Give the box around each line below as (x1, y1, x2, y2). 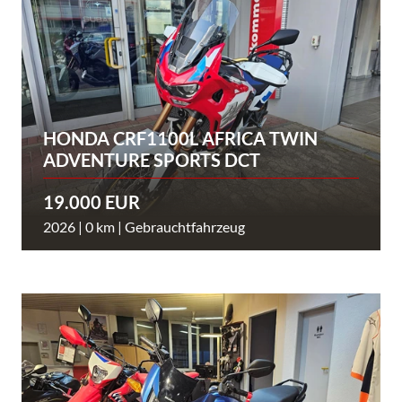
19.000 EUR (43, 190, 140, 213)
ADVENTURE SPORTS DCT (43, 148, 260, 170)
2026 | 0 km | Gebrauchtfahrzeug (43, 217, 245, 235)
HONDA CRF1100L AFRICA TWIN (43, 127, 318, 149)
